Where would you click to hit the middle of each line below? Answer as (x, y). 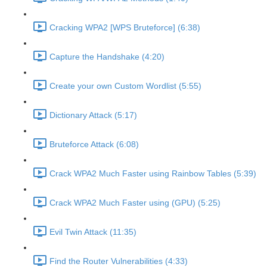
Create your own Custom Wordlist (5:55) (125, 86)
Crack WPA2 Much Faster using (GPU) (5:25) (135, 203)
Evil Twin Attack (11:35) (93, 232)
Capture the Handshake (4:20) (107, 57)
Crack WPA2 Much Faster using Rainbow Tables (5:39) (153, 174)
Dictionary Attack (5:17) (93, 115)
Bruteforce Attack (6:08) (94, 145)
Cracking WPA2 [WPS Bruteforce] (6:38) (125, 28)
